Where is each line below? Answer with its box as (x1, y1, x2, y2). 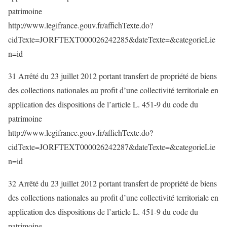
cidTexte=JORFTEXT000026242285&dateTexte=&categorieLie (8, 34, 215, 45)
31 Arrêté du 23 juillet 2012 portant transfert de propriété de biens (8, 70, 217, 81)
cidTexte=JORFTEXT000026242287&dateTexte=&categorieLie (8, 141, 215, 152)
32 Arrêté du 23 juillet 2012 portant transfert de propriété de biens (8, 178, 217, 188)
